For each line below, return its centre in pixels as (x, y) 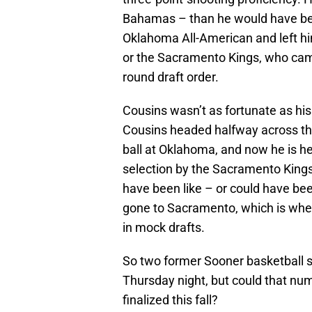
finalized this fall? (170, 299)
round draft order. (171, 77)
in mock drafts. (164, 227)
